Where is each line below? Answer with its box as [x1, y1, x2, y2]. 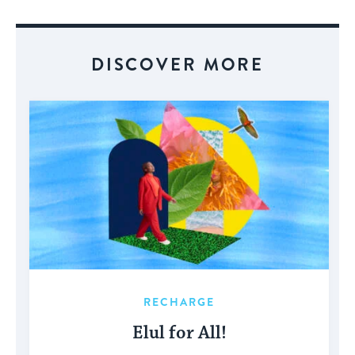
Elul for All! [132, 321, 227, 345]
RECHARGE [143, 293, 216, 310]
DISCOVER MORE [90, 52, 265, 78]
